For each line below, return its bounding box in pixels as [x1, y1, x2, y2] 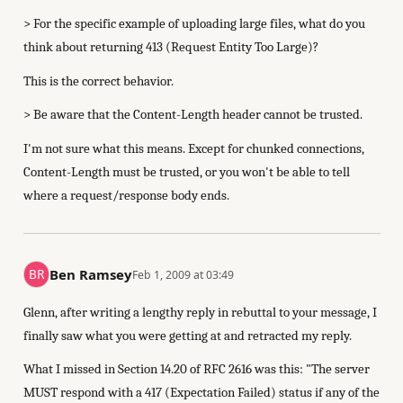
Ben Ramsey [49, 265, 133, 284]
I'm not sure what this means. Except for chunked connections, [22, 139, 364, 157]
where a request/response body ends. [22, 186, 229, 203]
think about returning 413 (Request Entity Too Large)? [22, 39, 318, 56]
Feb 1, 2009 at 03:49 [132, 266, 235, 282]
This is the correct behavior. [22, 72, 174, 89]
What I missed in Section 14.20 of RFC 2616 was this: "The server [22, 361, 370, 378]
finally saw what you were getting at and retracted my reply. [22, 327, 352, 344]
